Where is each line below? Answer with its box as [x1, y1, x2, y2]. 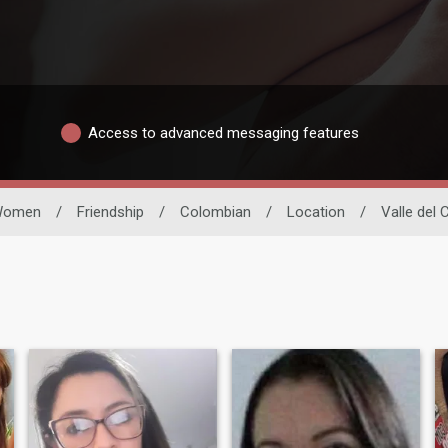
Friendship [77, 203, 144, 222]
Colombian [180, 203, 251, 222]
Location [287, 203, 345, 222]
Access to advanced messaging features [88, 123, 359, 142]
